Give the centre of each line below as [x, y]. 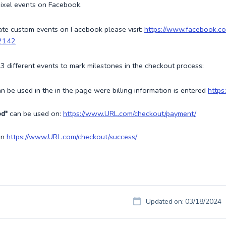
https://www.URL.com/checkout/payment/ [130, 114]
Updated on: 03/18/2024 [184, 202]
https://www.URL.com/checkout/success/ [72, 137]
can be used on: [35, 114]
